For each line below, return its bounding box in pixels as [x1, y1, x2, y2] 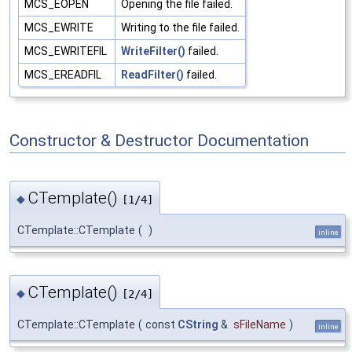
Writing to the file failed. [121, 20, 240, 34]
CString [178, 317, 218, 331]
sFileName [233, 317, 286, 331]
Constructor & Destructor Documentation [9, 131, 309, 151]
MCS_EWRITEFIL [24, 44, 109, 57]
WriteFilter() [121, 44, 185, 57]
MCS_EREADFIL [24, 68, 104, 81]
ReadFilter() [121, 68, 184, 81]
